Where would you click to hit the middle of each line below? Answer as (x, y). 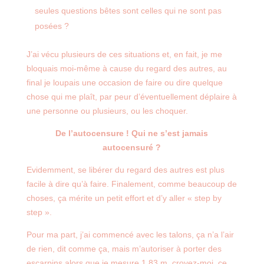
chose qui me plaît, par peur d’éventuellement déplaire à (131, 97)
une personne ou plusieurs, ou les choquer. (107, 111)
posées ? (52, 26)
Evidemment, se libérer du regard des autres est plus (125, 170)
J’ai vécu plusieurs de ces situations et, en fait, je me (124, 54)
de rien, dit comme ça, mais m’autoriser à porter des (124, 249)
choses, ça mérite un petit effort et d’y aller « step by (124, 198)
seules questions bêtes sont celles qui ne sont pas (128, 11)
